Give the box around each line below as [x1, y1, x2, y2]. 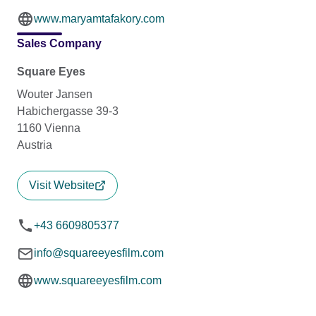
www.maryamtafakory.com [34, 13, 164, 25]
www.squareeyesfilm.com [34, 274, 162, 287]
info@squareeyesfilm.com [34, 247, 164, 260]
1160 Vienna [17, 122, 80, 135]
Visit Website [29, 179, 95, 192]
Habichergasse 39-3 [17, 105, 119, 118]
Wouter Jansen [17, 88, 92, 101]
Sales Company [17, 37, 102, 50]
